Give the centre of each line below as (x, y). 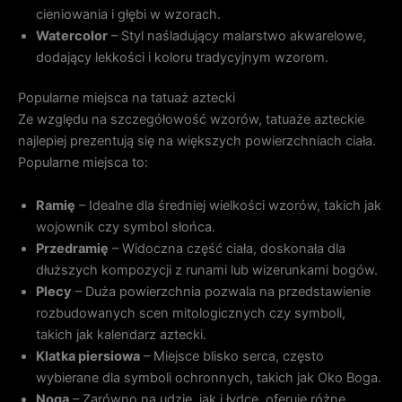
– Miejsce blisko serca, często (232, 356)
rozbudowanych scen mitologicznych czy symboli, (191, 313)
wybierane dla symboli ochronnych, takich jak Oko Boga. (209, 377)
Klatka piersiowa (88, 356)
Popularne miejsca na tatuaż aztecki (127, 98)
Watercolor (72, 35)
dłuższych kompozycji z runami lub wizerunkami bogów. (207, 270)
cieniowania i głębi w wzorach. (128, 14)
